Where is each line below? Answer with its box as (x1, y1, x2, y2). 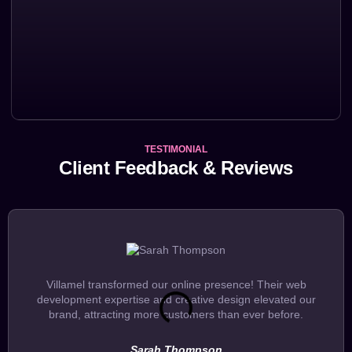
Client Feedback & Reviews (59, 156, 293, 178)
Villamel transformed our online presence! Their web (46, 277, 306, 291)
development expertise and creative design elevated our (36, 292, 316, 306)
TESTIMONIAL (145, 143, 207, 155)
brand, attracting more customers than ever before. (49, 307, 303, 321)
